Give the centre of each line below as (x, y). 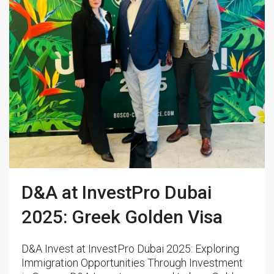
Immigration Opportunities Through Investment (132, 263)
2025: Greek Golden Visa (122, 217)
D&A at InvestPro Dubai (117, 193)
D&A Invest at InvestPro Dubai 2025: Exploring (130, 249)
